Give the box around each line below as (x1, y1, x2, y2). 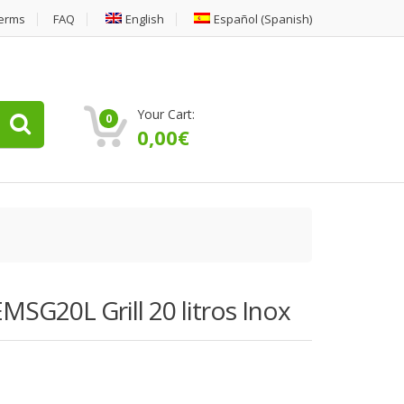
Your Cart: (136, 106, 195, 123)
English (125, 11, 165, 27)
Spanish (264, 11, 309, 27)
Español (214, 11, 258, 27)
